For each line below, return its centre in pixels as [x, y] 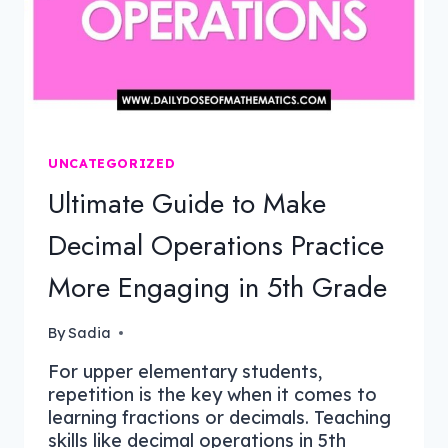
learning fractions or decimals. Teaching [219, 417]
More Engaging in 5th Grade [217, 288]
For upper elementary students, [185, 371]
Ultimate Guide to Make [187, 204]
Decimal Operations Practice [216, 246]
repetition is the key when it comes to [212, 394]
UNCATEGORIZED [112, 162]
